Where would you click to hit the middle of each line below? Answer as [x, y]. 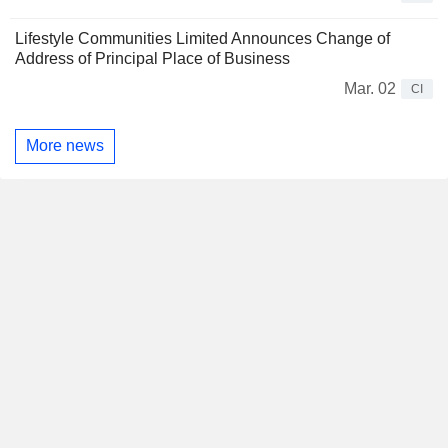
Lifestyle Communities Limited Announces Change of [202, 38]
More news [65, 146]
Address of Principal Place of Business [152, 58]
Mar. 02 [370, 88]
